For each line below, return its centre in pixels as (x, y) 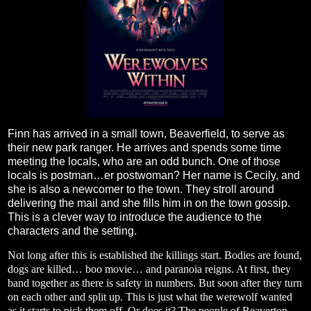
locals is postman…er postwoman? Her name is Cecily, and (154, 175)
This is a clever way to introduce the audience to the (135, 217)
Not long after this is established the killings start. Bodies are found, (155, 255)
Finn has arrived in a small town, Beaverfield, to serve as (146, 133)
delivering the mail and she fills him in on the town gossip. (149, 203)
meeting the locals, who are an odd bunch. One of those (144, 161)
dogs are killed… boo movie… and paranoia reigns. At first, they (149, 269)
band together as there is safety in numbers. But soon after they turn (155, 283)
